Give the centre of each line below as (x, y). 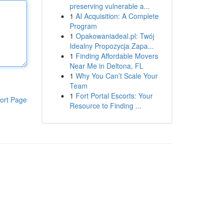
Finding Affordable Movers (117, 56)
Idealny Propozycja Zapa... (111, 46)
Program (83, 26)
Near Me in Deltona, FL (106, 66)
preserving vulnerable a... (110, 6)
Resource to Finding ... (105, 106)
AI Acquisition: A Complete (117, 16)
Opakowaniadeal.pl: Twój (115, 36)
